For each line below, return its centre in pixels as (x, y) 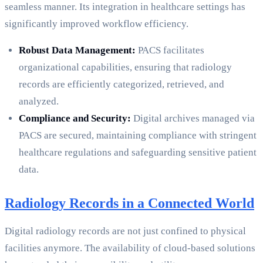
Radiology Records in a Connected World (129, 203)
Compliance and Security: (75, 119)
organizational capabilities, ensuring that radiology (125, 68)
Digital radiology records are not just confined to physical (125, 231)
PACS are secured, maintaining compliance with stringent (138, 136)
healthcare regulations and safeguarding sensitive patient (138, 153)
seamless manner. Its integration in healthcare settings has (125, 7)
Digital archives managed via (193, 119)
